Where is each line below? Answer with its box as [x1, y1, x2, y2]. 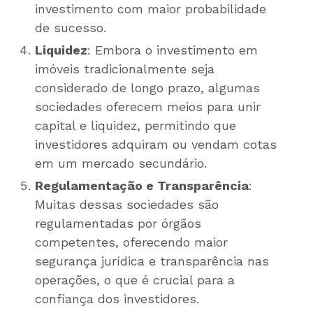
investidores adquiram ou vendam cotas [35, 137, 277, 152]
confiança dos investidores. [35, 291, 199, 307]
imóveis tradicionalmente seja [35, 61, 214, 77]
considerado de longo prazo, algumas [35, 80, 260, 96]
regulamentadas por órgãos [35, 216, 201, 231]
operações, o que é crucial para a [35, 272, 235, 288]
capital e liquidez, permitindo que [35, 118, 236, 133]
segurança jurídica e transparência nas [35, 254, 269, 269]
